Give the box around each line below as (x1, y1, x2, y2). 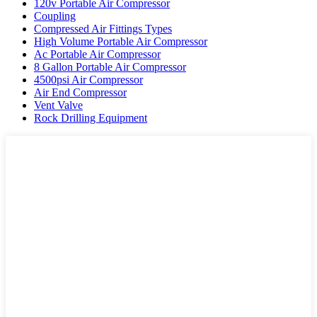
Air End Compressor (34, 86, 127, 98)
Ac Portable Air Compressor (34, 47, 161, 60)
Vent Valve (34, 98, 83, 111)
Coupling (34, 9, 76, 22)
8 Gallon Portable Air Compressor (34, 60, 186, 73)
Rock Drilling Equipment (34, 111, 147, 124)
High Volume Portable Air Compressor (34, 35, 207, 47)
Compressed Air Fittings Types (34, 22, 172, 35)
